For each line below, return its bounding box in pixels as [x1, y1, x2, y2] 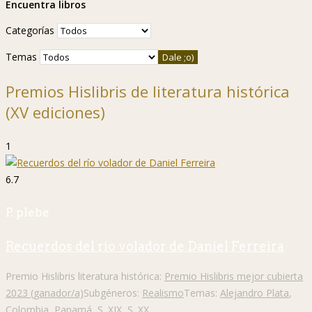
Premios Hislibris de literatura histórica [6, 81, 290, 102]
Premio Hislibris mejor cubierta [164, 269, 303, 283]
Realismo [142, 286, 184, 299]
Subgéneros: [84, 286, 142, 299]
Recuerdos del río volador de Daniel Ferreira [6, 238, 284, 253]
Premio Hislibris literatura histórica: [6, 269, 164, 283]
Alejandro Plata [220, 286, 289, 299]
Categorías [6, 24, 54, 38]
